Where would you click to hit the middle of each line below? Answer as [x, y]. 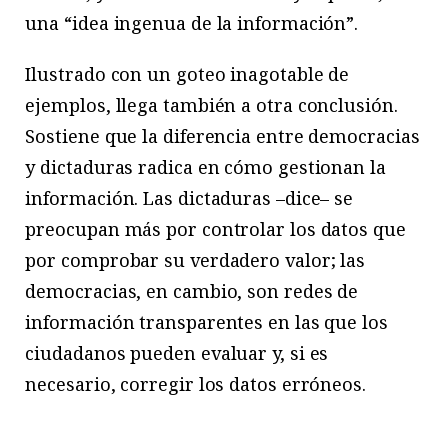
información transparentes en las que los [206, 322]
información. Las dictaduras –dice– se [189, 198]
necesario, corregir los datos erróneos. [195, 384]
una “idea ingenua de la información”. [192, 23]
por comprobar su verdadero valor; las [195, 260]
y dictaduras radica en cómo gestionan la [205, 167]
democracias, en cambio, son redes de [192, 291]
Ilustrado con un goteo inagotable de [187, 74]
